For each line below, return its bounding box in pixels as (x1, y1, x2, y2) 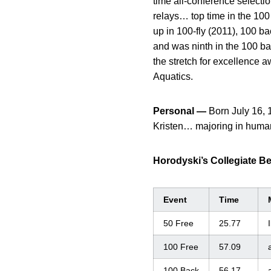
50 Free (163, 218, 194, 229)
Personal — (153, 106, 206, 117)
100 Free (163, 242, 198, 252)
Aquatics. (153, 71, 193, 82)
